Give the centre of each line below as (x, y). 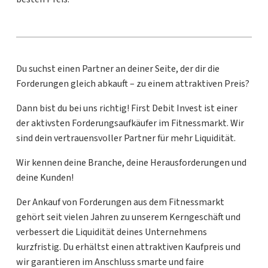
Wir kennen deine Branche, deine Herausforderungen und (131, 163)
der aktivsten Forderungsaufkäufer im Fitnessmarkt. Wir (130, 124)
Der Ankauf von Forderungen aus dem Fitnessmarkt (120, 202)
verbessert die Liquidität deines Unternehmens (111, 232)
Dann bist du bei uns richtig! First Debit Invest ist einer (127, 109)
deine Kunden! (45, 178)
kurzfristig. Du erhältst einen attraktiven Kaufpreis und (128, 247)
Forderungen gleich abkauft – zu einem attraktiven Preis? (133, 84)
